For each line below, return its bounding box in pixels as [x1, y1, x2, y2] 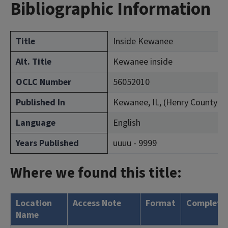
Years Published [16, 137, 79, 150]
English [113, 117, 140, 129]
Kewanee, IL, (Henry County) [113, 96, 220, 109]
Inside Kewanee [113, 35, 173, 48]
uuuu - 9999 [113, 137, 157, 150]
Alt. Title [16, 55, 51, 68]
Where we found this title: [10, 162, 182, 184]
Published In [16, 96, 65, 109]
